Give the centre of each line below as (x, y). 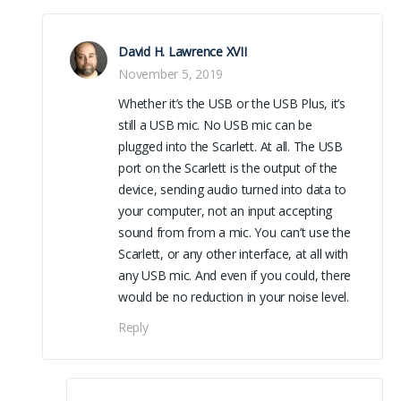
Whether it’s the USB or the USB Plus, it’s (232, 103)
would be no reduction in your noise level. (234, 296)
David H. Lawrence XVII (183, 51)
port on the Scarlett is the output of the (228, 167)
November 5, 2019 (171, 73)
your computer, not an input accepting (226, 210)
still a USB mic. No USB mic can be (215, 124)
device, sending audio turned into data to (233, 189)
